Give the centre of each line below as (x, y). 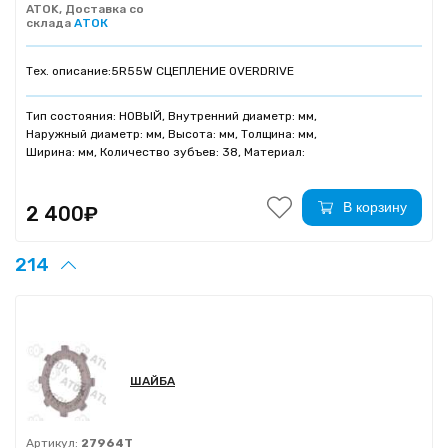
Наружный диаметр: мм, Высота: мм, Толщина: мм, (171, 134)
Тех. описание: (68, 71)
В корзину (374, 207)
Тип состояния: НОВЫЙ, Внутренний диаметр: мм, (171, 116)
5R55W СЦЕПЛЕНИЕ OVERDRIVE (202, 71)
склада (50, 23)
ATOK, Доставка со (85, 9)
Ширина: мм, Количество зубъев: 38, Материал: (165, 152)
